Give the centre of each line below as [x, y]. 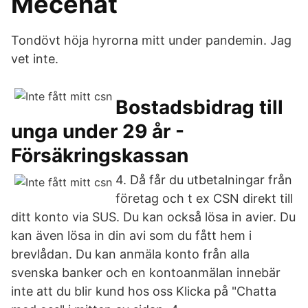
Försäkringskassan [100, 155]
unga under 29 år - [98, 131]
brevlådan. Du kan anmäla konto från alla [130, 254]
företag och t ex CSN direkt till [204, 198]
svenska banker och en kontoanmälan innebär [146, 273]
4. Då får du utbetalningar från [204, 180]
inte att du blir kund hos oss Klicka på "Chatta [144, 291]
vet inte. [35, 59]
